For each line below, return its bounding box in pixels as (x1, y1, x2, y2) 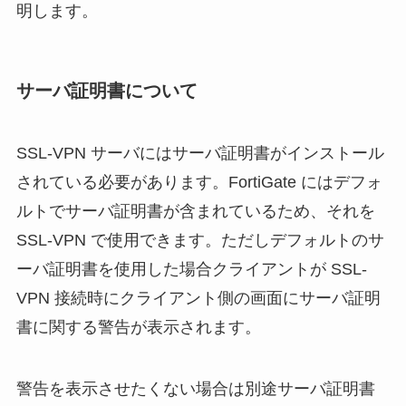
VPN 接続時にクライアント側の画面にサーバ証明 (15, 289, 381, 308)
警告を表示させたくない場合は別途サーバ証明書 (15, 380, 375, 399)
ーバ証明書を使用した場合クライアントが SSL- (15, 260, 367, 279)
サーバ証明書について (15, 80, 198, 101)
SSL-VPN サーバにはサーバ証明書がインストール (15, 144, 384, 163)
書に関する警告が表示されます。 (15, 318, 261, 337)
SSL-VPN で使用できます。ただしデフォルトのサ (15, 231, 384, 250)
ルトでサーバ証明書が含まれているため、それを (15, 202, 375, 221)
